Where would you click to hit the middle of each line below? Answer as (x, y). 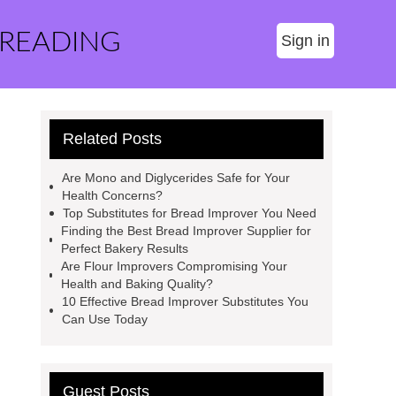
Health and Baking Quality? (137, 284)
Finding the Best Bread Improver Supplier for (187, 231)
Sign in (305, 41)
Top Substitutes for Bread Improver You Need (190, 213)
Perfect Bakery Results (125, 248)
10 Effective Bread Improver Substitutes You (185, 301)
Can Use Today (104, 319)
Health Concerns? (112, 195)
